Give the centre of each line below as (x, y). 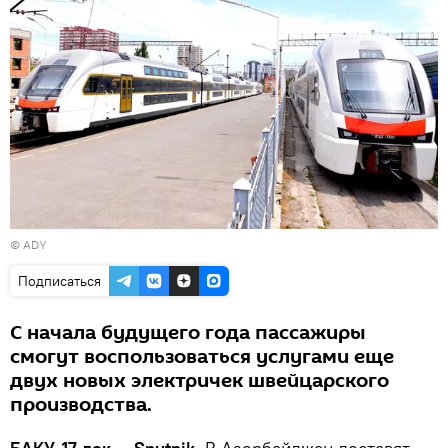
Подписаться (59, 280)
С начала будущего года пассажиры (188, 332)
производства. (81, 404)
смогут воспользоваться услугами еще (202, 356)
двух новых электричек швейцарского (199, 380)
